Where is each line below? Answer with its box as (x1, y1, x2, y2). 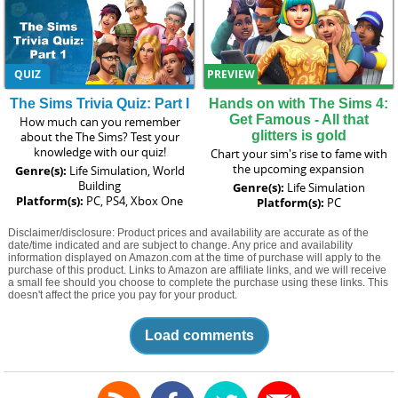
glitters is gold (251, 127, 346, 143)
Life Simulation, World (68, 162, 185, 179)
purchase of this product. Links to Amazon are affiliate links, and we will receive (7, 263, 386, 276)
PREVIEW (207, 66, 255, 82)
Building (78, 177, 121, 194)
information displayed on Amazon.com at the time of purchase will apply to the (7, 251, 381, 264)
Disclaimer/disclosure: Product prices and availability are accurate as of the (7, 226, 369, 239)
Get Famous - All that (228, 111, 369, 127)
